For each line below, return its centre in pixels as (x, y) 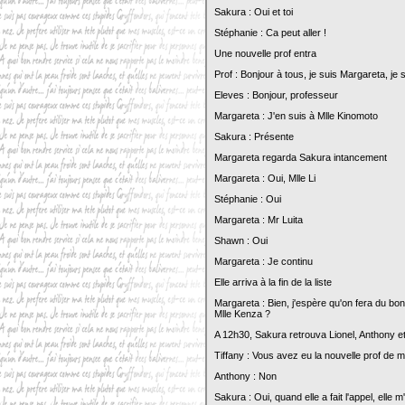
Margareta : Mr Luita (259, 220)
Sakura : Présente (254, 137)
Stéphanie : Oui (248, 199)
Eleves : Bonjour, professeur (276, 95)
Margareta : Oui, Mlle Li (265, 178)
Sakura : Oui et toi (254, 12)
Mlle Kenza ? (242, 314)
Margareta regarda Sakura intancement (301, 157)
